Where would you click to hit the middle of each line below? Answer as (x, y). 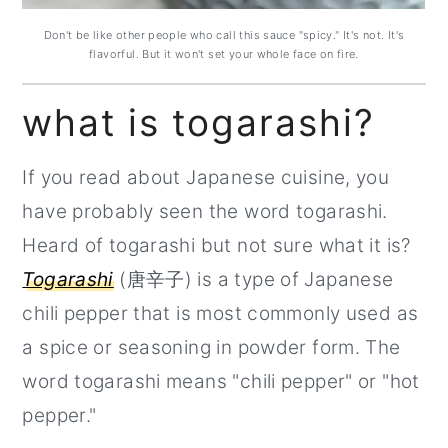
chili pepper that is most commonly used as (220, 313)
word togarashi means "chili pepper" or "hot (221, 381)
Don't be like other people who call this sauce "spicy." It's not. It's (224, 34)
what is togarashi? (199, 122)
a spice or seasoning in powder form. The (211, 347)
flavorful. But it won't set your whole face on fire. (224, 53)
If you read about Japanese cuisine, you (206, 177)
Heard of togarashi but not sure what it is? (216, 245)
